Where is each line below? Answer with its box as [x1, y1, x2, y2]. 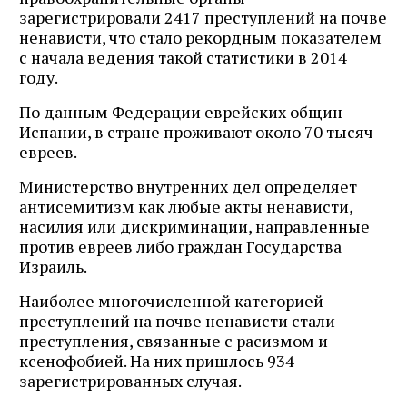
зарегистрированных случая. [19, 369, 242, 392]
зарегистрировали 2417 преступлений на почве [19, 5, 387, 28]
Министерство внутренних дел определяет [19, 174, 357, 197]
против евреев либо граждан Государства [19, 234, 342, 257]
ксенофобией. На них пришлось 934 [19, 349, 294, 372]
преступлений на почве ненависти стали [19, 309, 335, 332]
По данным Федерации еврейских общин [19, 100, 342, 123]
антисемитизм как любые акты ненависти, [19, 194, 352, 217]
